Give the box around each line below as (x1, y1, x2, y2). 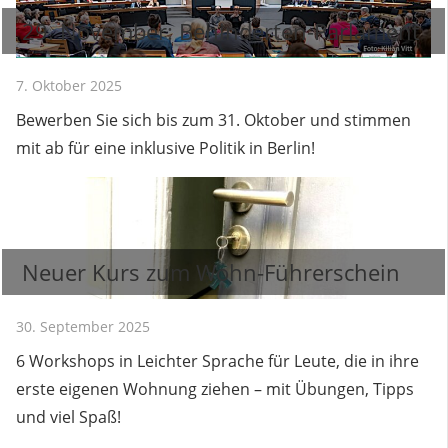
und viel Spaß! (16, 405, 121, 428)
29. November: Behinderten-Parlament (22, 15, 420, 46)
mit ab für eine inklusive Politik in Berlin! (16, 136, 315, 159)
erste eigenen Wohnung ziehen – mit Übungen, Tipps (16, 377, 414, 400)
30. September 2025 (16, 316, 150, 336)
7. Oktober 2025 (16, 75, 122, 95)
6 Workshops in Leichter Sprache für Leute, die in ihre (16, 349, 419, 372)
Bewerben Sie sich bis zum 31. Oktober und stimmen (16, 108, 411, 131)
